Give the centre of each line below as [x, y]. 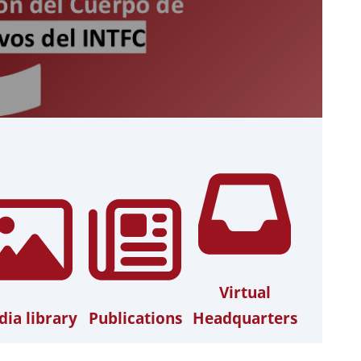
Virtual [245, 292]
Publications [135, 317]
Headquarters [245, 317]
